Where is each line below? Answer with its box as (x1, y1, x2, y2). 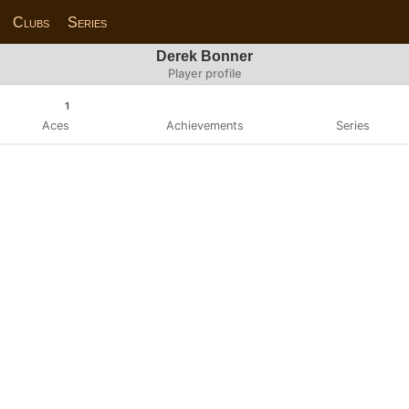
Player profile (167, 67, 242, 80)
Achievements (165, 118, 244, 132)
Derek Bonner (156, 48, 253, 64)
